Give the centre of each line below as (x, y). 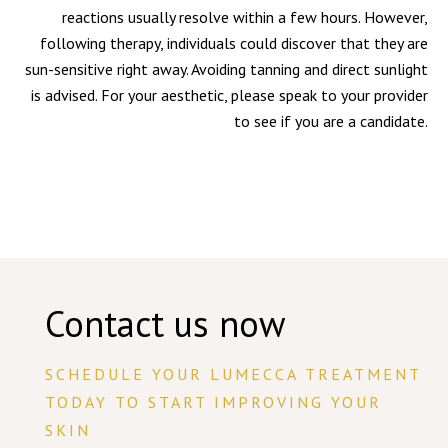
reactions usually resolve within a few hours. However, (245, 17)
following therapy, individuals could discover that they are (234, 43)
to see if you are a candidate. (331, 121)
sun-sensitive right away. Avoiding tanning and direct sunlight (227, 69)
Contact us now (164, 323)
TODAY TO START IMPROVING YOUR (213, 401)
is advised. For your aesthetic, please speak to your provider (230, 95)
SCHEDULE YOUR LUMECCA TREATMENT (232, 373)
